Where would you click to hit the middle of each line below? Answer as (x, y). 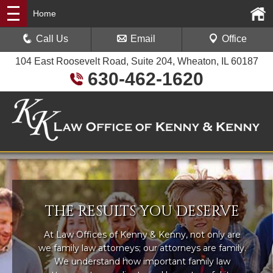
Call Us (52, 39)
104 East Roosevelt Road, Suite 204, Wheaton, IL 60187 (136, 61)
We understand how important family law (142, 261)
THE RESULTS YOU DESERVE (142, 211)
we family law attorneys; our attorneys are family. (142, 248)
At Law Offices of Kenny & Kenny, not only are (142, 234)
